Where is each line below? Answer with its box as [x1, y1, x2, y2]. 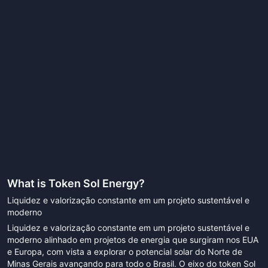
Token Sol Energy [48, 177, 139, 190]
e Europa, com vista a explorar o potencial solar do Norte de [7, 246, 242, 257]
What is [7, 177, 48, 190]
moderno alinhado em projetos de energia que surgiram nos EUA [7, 234, 258, 245]
